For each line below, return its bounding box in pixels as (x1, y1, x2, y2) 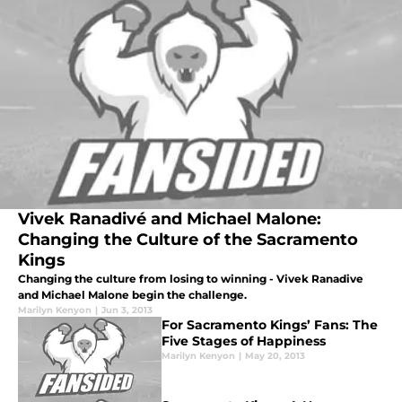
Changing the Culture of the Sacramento (18, 230, 358, 250)
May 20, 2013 (245, 350, 305, 363)
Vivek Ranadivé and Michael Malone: (18, 209, 321, 230)
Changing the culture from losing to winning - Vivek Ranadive (18, 272, 363, 286)
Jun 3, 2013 (101, 304, 153, 317)
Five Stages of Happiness (162, 333, 326, 350)
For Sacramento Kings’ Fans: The (162, 317, 378, 334)
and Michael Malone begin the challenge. (18, 288, 247, 302)
